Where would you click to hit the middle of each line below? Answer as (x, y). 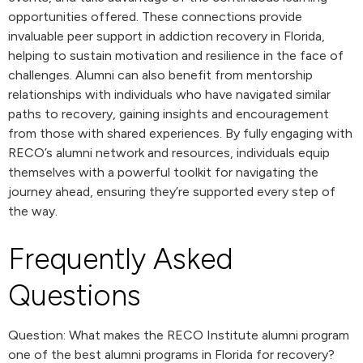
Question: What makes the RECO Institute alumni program (179, 335)
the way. (33, 211)
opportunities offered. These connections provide (155, 17)
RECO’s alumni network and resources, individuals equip (169, 153)
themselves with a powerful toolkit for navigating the (163, 172)
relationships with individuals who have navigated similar (169, 94)
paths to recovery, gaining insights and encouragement (169, 114)
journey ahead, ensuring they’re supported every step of (172, 192)
